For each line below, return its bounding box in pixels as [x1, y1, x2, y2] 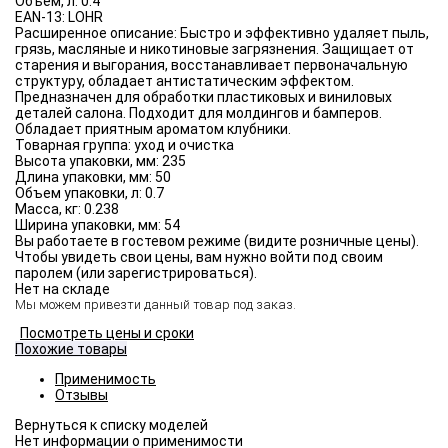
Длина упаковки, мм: [15, 169, 155, 186]
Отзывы [55, 387, 108, 404]
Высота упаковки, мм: [15, 153, 162, 170]
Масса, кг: [15, 201, 84, 218]
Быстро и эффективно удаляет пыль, [180, 25, 429, 42]
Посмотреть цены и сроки [20, 325, 194, 342]
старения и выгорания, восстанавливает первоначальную [15, 57, 408, 74]
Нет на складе [15, 281, 110, 298]
